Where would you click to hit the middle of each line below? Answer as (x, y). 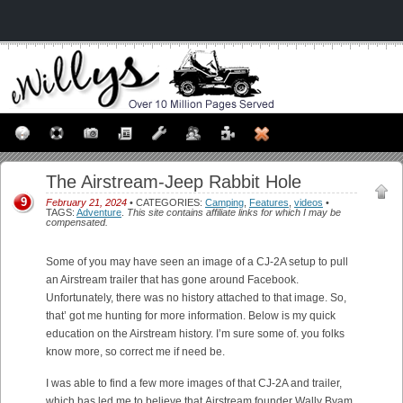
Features (269, 202)
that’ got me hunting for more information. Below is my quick (191, 316)
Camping (224, 202)
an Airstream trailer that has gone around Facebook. (172, 280)
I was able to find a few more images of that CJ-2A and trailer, (194, 383)
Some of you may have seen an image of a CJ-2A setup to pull (197, 262)
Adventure (99, 212)
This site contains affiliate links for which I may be (234, 212)
